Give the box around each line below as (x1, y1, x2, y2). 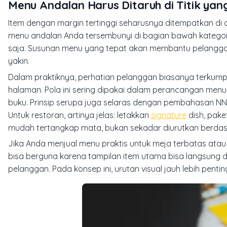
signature (151, 109, 186, 120)
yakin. (8, 56, 29, 66)
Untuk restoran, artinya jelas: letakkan (8, 109, 151, 120)
